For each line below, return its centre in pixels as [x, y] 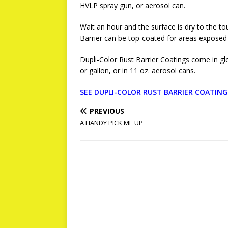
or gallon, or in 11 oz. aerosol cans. [138, 70]
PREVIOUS [107, 111]
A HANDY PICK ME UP [111, 123]
